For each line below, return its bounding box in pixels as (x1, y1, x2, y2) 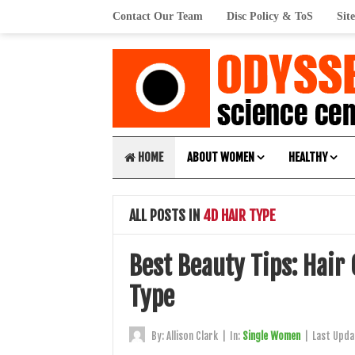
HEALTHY (288, 150, 327, 165)
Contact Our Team (113, 10, 203, 22)
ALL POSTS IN (129, 207, 200, 224)
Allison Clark (166, 330, 218, 342)
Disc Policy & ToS (227, 10, 313, 22)
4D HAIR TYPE (200, 207, 276, 224)
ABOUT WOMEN (187, 150, 254, 165)
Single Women (242, 330, 300, 342)
